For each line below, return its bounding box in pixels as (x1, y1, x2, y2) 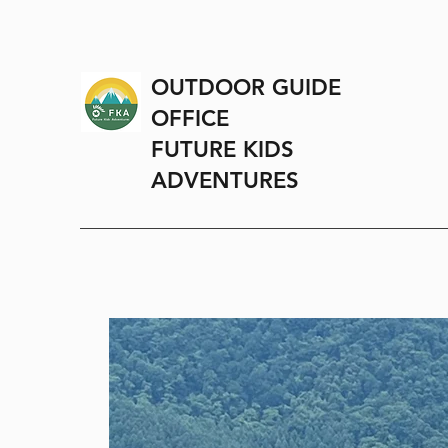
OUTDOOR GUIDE (151, 74, 348, 101)
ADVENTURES (151, 167, 299, 194)
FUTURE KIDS (151, 136, 294, 163)
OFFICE (151, 105, 229, 132)
